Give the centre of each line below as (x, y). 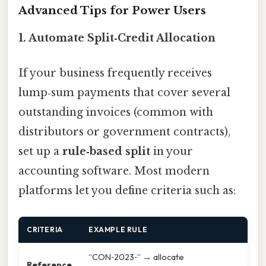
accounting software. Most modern (114, 171)
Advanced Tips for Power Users (112, 11)
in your (172, 152)
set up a (40, 152)
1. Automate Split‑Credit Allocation (117, 38)
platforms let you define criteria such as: (127, 191)
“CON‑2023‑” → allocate (136, 256)
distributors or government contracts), (124, 132)
